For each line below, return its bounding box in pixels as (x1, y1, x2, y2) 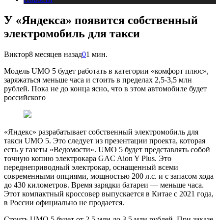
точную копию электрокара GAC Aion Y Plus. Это (4, 154, 171, 163)
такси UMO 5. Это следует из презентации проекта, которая (4, 136, 205, 145)
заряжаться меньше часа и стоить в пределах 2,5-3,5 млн (4, 75, 192, 84)
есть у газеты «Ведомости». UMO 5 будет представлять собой (4, 145, 210, 154)
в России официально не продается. (4, 198, 124, 207)
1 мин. (86, 50, 108, 58)
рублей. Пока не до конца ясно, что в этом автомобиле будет (4, 84, 207, 93)
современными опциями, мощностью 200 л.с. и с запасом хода (4, 171, 214, 180)
